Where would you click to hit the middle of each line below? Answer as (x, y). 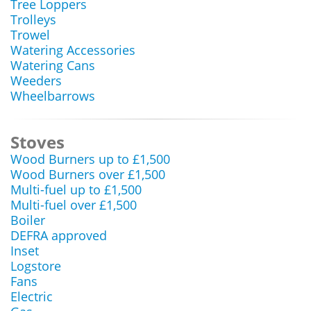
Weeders (36, 81)
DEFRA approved (59, 235)
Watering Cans (53, 65)
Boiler (28, 220)
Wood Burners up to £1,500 (90, 159)
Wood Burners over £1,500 (88, 174)
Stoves (37, 142)
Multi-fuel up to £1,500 (76, 190)
